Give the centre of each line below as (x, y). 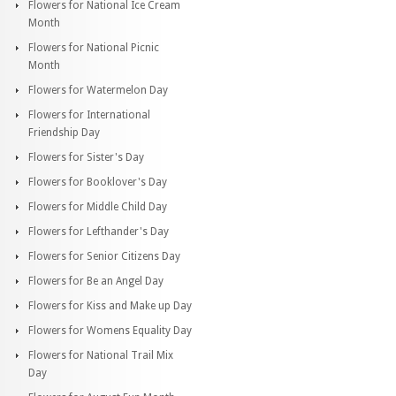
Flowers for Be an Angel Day (96, 281)
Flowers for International (89, 114)
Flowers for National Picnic (94, 47)
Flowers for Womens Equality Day (110, 330)
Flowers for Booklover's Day (98, 182)
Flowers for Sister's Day (86, 157)
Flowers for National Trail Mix (101, 355)
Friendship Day (64, 132)
